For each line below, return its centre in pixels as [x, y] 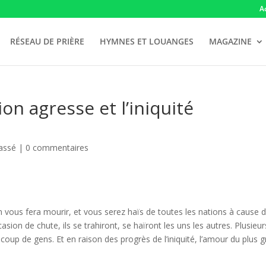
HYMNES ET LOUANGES [146, 41]
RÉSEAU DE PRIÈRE [47, 41]
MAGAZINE [230, 41]
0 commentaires [57, 148]
